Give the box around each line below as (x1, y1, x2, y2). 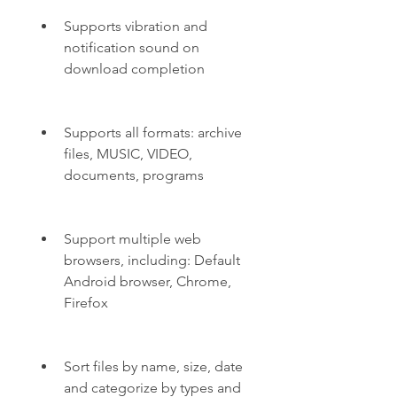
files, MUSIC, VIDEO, (64, 145, 192, 162)
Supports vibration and (64, 18, 207, 35)
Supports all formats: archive (64, 124, 242, 141)
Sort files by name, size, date (64, 358, 243, 375)
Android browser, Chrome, (64, 273, 231, 290)
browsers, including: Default (64, 252, 240, 269)
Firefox (64, 294, 108, 311)
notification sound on (64, 39, 199, 56)
